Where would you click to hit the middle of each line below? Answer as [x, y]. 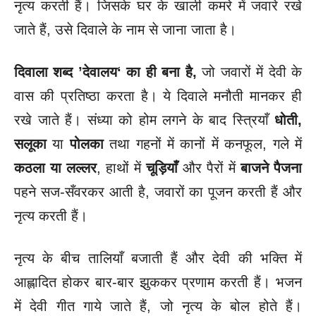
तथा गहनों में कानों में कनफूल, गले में [203, 144]
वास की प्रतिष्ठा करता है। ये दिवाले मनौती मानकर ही [158, 96]
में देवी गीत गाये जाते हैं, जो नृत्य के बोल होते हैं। [158, 306]
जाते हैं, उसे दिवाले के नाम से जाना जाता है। [125, 29]
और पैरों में [209, 168]
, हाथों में [121, 168]
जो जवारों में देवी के [249, 72]
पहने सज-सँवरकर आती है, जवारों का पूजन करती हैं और [158, 192]
